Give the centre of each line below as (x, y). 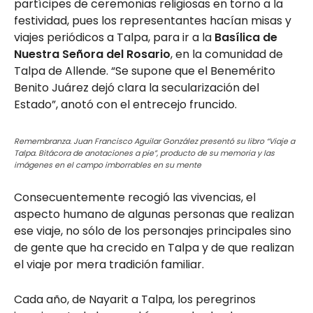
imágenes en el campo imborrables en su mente (108, 165)
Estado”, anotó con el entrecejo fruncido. (125, 104)
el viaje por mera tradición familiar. (109, 264)
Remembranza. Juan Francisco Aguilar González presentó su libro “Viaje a (154, 141)
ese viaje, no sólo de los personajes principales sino (153, 231)
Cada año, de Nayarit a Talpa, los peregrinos (135, 299)
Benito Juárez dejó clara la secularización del (137, 87)
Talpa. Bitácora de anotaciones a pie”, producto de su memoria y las (144, 153)
